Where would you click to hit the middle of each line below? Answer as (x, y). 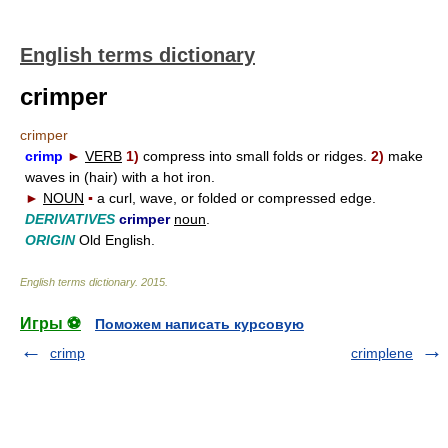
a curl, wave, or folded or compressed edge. (234, 198)
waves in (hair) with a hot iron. (120, 177)
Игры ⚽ (50, 323)
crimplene (382, 353)
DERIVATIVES (70, 219)
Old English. (115, 240)
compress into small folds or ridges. (257, 156)
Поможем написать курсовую (199, 324)
